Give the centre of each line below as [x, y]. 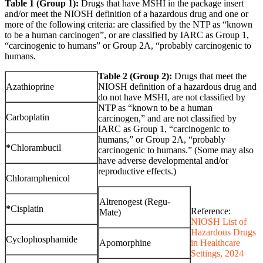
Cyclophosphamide [42, 240]
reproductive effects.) [137, 171]
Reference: [211, 211]
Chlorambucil [36, 148]
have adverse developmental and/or [163, 161]
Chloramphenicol [38, 178]
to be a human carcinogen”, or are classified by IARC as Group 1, [127, 35]
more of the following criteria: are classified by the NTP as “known [129, 25]
